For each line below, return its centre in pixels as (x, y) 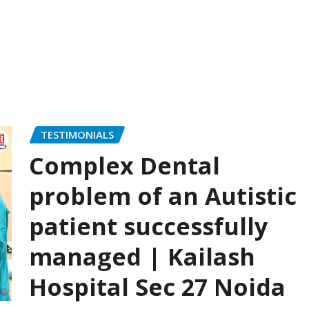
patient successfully (148, 226)
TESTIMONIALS (77, 135)
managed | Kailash (142, 256)
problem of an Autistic (163, 196)
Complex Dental (124, 165)
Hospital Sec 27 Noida (157, 287)
